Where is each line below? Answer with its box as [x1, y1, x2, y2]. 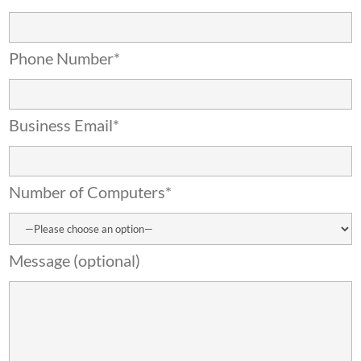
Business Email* [9, 114, 120, 135]
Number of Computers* [9, 181, 172, 201]
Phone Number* [9, 48, 121, 68]
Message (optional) [9, 250, 141, 270]
